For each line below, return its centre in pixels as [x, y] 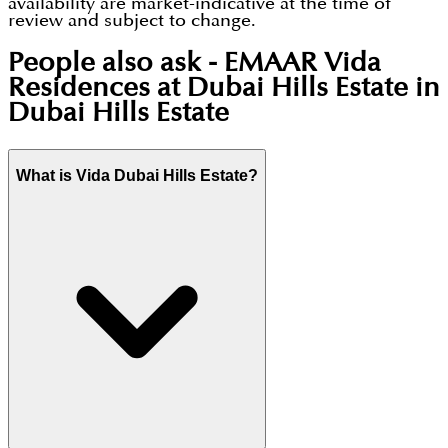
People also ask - [116, 64]
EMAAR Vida [302, 64]
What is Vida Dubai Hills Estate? [137, 176]
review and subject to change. [132, 21]
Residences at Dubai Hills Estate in [224, 89]
